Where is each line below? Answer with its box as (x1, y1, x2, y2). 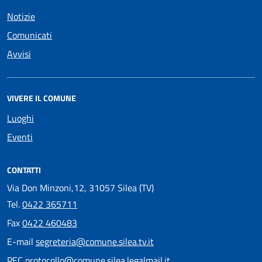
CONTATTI (7, 163, 41, 176)
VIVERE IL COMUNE (7, 91, 76, 104)
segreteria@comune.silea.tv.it (36, 234, 154, 249)
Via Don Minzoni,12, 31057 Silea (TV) (7, 180, 154, 195)
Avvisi (7, 46, 31, 61)
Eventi (7, 129, 33, 144)
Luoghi (7, 111, 34, 125)
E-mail (7, 234, 36, 249)
